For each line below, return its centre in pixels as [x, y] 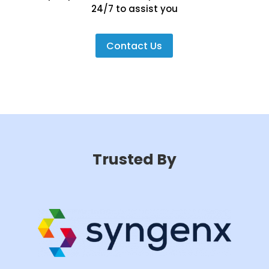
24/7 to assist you [134, 8]
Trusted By [134, 160]
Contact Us [134, 46]
